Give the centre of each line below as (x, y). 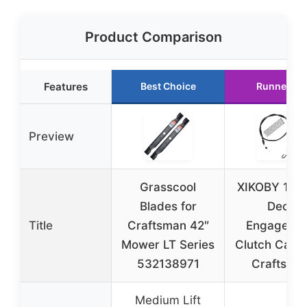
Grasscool (168, 187)
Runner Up (281, 86)
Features (66, 86)
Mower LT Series (168, 244)
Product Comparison (153, 37)
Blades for (168, 206)
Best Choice (168, 86)
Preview (51, 136)
